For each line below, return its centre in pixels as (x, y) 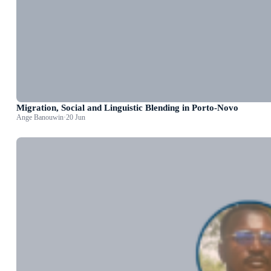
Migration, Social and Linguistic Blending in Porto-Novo (128, 107)
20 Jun (76, 117)
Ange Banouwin (40, 117)
